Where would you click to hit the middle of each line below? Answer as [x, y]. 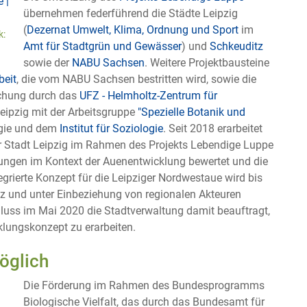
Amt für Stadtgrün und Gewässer [102, 46]
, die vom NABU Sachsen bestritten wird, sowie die [136, 79]
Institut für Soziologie [111, 128]
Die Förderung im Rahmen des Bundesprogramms [144, 285]
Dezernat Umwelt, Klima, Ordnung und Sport [133, 29]
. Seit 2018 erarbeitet [213, 128]
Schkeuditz [236, 46]
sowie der [48, 62]
